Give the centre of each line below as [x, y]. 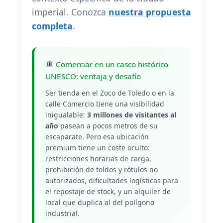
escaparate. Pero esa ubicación [97, 136]
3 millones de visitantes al [131, 114]
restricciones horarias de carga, [98, 158]
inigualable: [66, 114]
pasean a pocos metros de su [108, 125]
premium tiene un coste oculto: [97, 147]
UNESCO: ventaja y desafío [93, 76]
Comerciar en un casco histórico [111, 64]
